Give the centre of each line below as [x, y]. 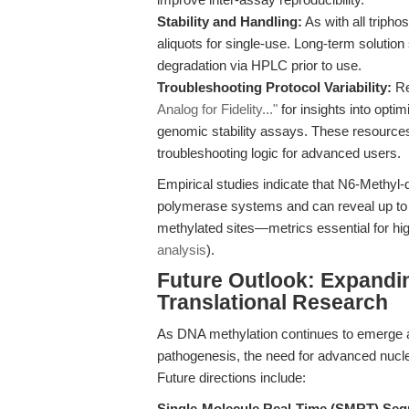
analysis [182, 250]
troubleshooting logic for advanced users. [279, 153]
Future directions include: [231, 378]
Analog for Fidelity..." [217, 109]
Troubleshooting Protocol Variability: [274, 87]
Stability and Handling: [230, 21]
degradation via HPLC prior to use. [259, 65]
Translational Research [273, 303]
